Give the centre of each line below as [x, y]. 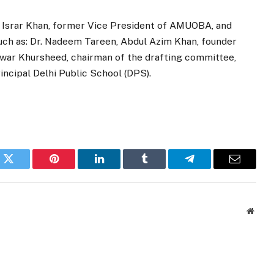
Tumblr [160, 168]
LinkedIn [118, 168]
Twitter [24, 168]
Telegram [209, 168]
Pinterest [72, 168]
